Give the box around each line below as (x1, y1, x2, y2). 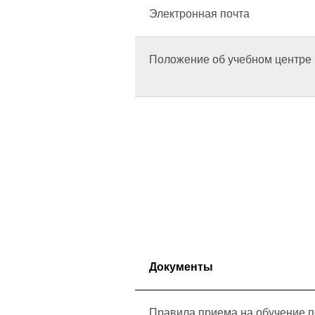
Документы (149, 261, 213, 273)
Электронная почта (149, 8, 250, 20)
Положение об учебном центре (149, 53, 311, 65)
